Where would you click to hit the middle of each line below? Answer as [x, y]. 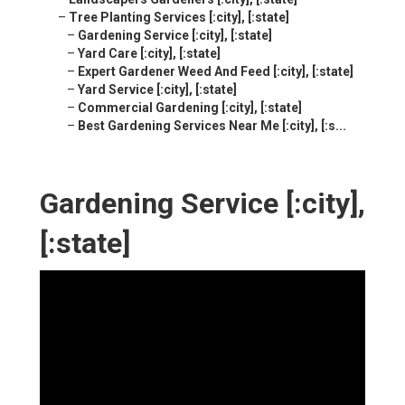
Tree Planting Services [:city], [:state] [179, 18]
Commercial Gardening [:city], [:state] [190, 108]
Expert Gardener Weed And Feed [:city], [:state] [216, 72]
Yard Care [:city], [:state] [149, 54]
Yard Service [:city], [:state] [157, 90]
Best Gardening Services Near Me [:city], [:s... [212, 126]
